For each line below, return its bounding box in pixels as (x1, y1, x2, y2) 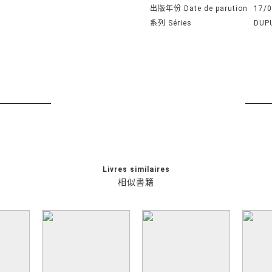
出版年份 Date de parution (150, 4, 248, 13)
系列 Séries (150, 19, 192, 27)
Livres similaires (102, 165, 170, 174)
